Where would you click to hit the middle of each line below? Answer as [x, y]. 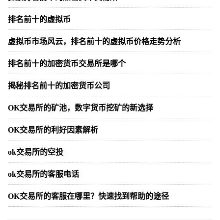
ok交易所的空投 [36, 152]
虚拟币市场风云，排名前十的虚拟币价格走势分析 [94, 41]
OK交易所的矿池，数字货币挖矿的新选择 [81, 108]
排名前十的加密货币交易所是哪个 [67, 63]
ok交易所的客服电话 [43, 174]
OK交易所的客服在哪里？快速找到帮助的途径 [88, 196]
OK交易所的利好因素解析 [53, 130]
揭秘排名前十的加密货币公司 [59, 85]
